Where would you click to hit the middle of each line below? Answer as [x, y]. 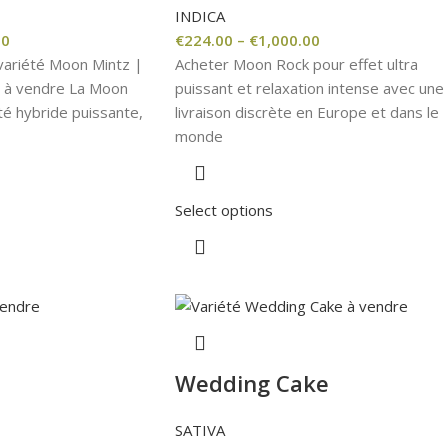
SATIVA [199, 429]
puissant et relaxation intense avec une [309, 87]
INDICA [199, 15]
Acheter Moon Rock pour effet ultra [296, 63]
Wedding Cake [251, 382]
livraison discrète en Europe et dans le [306, 111]
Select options [223, 209]
